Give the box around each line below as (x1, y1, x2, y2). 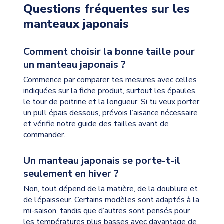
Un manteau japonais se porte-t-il (23, 153, 180, 167)
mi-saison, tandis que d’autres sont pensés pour (23, 205, 190, 216)
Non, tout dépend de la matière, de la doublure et (23, 183, 198, 194)
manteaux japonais (23, 15, 129, 32)
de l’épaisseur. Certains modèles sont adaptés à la (23, 194, 199, 205)
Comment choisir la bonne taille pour (23, 44, 195, 58)
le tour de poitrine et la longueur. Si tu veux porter (23, 96, 199, 107)
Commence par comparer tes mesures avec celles (23, 74, 197, 85)
